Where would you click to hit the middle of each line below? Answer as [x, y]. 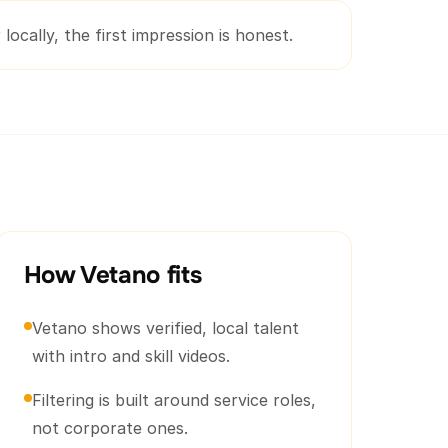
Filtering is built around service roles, [173, 400]
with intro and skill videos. [130, 356]
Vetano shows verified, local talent [165, 328]
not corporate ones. [109, 428]
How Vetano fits [112, 275]
